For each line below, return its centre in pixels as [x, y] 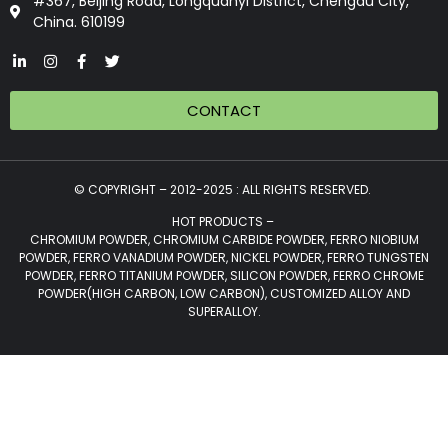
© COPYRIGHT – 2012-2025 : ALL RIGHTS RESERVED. [224, 189]
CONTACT [224, 110]
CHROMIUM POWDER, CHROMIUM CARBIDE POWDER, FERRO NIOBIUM [224, 240]
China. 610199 [78, 21]
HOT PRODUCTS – [224, 222]
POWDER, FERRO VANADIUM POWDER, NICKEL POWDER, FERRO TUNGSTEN [224, 258]
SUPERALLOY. [224, 312]
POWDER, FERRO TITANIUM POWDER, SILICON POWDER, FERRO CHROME [224, 276]
